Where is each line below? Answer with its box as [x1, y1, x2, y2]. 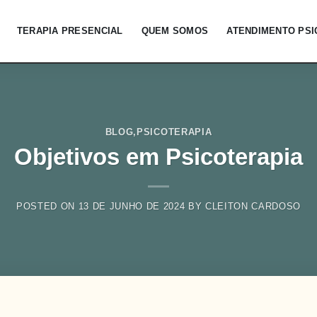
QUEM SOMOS [141, 25, 209, 36]
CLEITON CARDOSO [205, 200, 301, 212]
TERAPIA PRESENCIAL [16, 25, 123, 36]
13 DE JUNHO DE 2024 [78, 200, 185, 212]
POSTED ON [16, 200, 79, 212]
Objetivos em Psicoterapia [14, 144, 303, 170]
